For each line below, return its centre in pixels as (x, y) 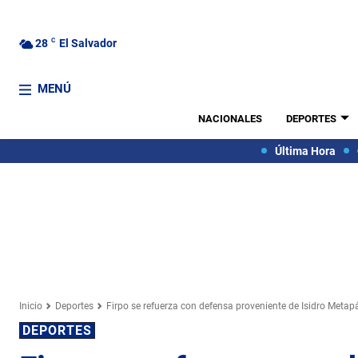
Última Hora (305, 151)
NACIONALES (230, 119)
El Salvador (88, 43)
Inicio (31, 306)
